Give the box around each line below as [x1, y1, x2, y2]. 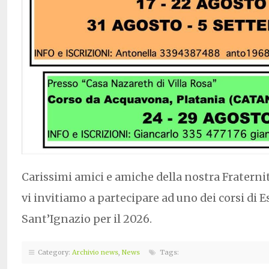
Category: [34, 247, 72, 256]
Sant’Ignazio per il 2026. [22, 211, 152, 226]
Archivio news [72, 247, 118, 256]
